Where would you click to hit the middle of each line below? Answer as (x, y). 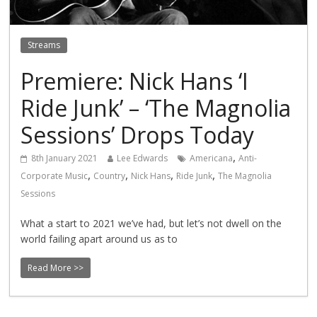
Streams (44, 45)
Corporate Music (54, 176)
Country (110, 176)
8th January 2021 (65, 158)
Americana (212, 158)
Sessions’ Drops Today (138, 135)
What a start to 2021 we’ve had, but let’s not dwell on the (151, 224)
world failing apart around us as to (99, 239)
